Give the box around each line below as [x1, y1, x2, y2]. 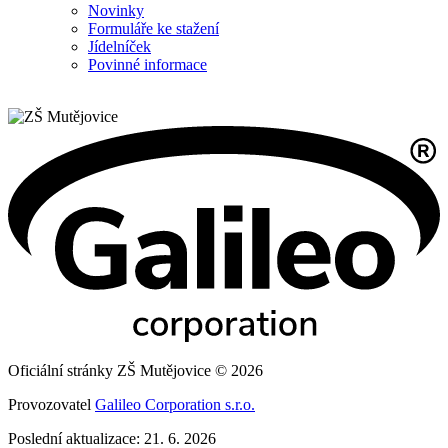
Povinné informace [88, 56, 207, 74]
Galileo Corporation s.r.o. [95, 396, 255, 414]
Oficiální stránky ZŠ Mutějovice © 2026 [8, 362, 263, 380]
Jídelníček [88, 38, 151, 56]
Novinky [88, 2, 144, 20]
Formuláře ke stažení [88, 20, 219, 38]
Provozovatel [8, 396, 95, 414]
